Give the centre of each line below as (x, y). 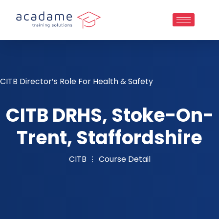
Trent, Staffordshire (109, 137)
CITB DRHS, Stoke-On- (109, 115)
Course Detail (124, 159)
